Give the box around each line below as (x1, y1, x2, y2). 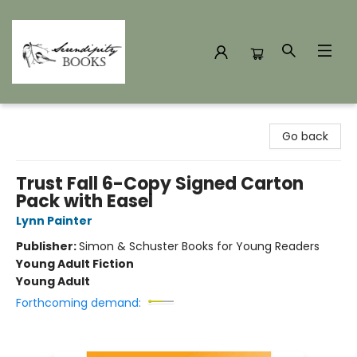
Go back (282, 128, 328, 144)
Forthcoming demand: (16, 295, 141, 311)
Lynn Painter (16, 213, 92, 229)
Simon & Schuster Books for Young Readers (79, 238, 320, 254)
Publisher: (16, 238, 79, 254)
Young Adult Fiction (16, 256, 134, 272)
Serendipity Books (12, 111, 109, 127)
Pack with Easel (16, 189, 153, 214)
